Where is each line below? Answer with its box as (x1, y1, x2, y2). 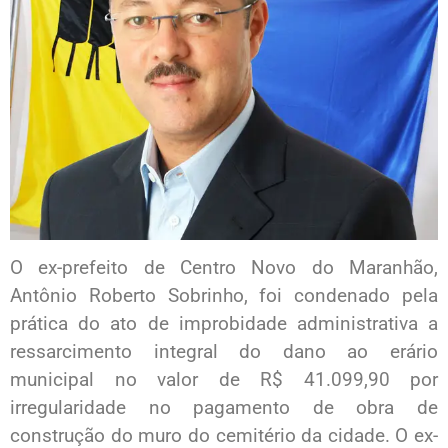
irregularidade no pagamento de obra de (10, 396, 438, 420)
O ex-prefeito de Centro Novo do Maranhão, (10, 256, 438, 280)
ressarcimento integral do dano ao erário (10, 340, 438, 364)
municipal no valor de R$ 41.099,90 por (10, 368, 438, 392)
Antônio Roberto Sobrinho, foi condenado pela (10, 284, 438, 308)
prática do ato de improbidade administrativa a (10, 312, 438, 336)
